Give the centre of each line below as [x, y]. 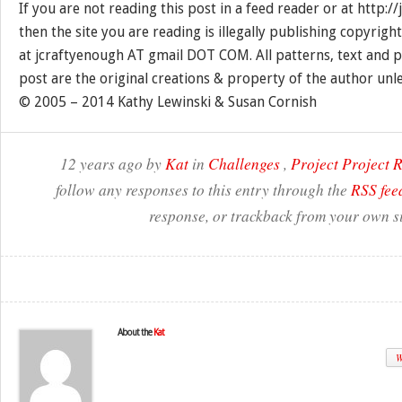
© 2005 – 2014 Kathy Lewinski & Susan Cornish [168, 102]
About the [135, 332]
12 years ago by [113, 163]
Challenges [244, 163]
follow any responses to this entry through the [203, 189]
